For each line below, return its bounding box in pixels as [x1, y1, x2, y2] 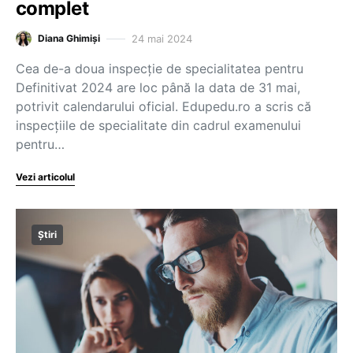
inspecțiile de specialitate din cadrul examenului [16, 117, 301, 133]
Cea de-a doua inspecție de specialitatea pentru [16, 61, 303, 76]
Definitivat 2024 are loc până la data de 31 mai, [16, 80, 300, 95]
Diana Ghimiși [38, 32, 100, 44]
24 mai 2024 [132, 32, 192, 45]
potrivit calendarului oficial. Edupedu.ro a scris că [16, 98, 311, 114]
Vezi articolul [16, 171, 75, 183]
